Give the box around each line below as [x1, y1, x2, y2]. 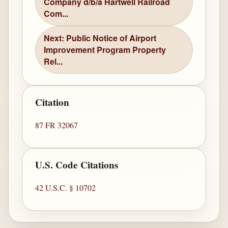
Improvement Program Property [44, 44, 166, 56]
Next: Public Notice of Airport [44, 32, 157, 44]
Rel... [44, 55, 63, 68]
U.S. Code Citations [35, 158, 119, 173]
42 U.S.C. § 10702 [35, 182, 96, 193]
